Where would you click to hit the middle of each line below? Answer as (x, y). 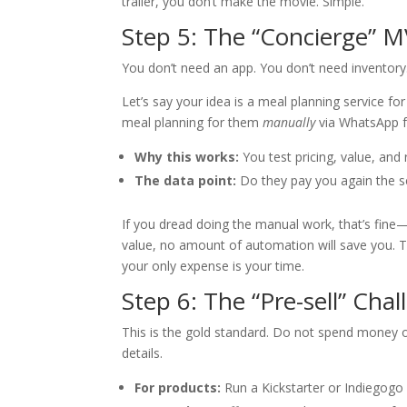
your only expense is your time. (213, 266)
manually (289, 123)
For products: (178, 388)
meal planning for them (193, 123)
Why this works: (187, 157)
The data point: (186, 181)
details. (143, 353)
